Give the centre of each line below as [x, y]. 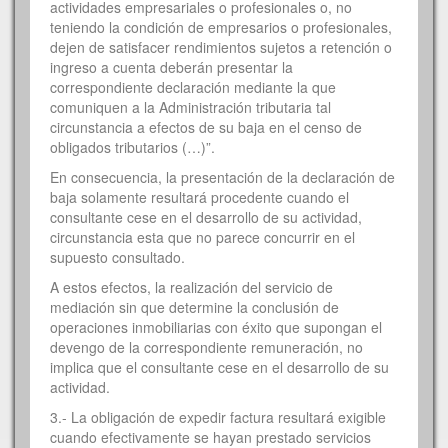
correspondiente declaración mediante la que [193, 86]
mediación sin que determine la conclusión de [194, 306]
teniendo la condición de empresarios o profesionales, [221, 26]
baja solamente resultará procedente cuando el [199, 196]
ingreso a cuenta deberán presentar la [171, 66]
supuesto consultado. [117, 256]
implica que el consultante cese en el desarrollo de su [219, 366]
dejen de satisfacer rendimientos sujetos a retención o [221, 46]
